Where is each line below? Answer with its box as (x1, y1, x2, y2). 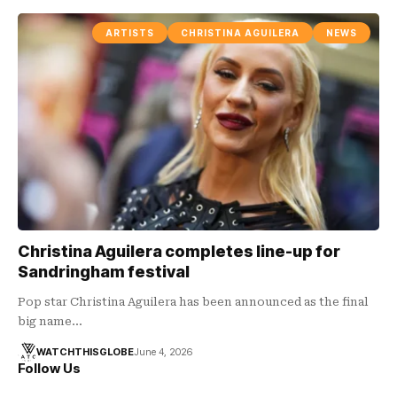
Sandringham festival (18, 261, 190, 281)
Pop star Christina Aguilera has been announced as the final (18, 294, 369, 308)
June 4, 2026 (133, 345, 192, 358)
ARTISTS (105, 27, 154, 38)
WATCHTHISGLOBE (35, 345, 134, 358)
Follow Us (18, 359, 81, 377)
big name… (18, 314, 82, 328)
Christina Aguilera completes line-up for (18, 241, 340, 261)
